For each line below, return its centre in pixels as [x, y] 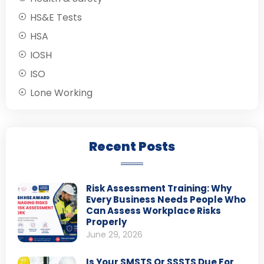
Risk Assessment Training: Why [159, 189]
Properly [106, 222]
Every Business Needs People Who [166, 200]
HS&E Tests [56, 18]
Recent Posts [132, 147]
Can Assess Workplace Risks [153, 211]
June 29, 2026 [114, 235]
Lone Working [61, 93]
